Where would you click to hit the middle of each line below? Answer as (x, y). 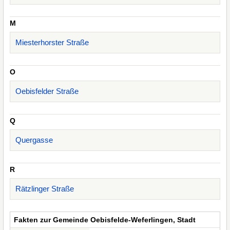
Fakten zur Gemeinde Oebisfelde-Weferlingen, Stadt (105, 220)
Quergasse (34, 140)
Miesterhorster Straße (52, 42)
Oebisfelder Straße (47, 91)
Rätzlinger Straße (45, 189)
